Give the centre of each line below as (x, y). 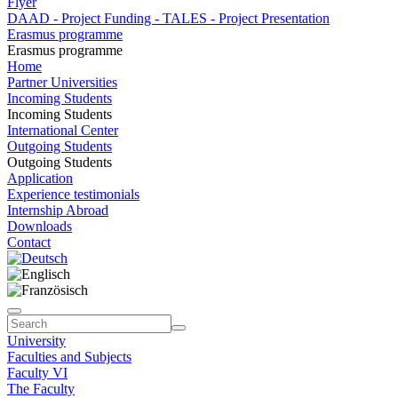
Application (40, 178)
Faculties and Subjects (69, 357)
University (36, 341)
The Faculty (41, 389)
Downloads (40, 226)
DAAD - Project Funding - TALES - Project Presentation (168, 18)
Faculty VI (37, 373)
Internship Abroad (58, 210)
